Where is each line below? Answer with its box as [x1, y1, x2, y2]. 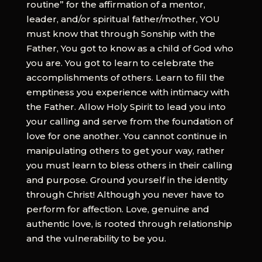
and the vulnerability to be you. [26, 232, 166, 244]
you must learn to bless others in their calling [26, 159, 233, 171]
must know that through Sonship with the [26, 27, 215, 39]
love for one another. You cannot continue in [26, 130, 227, 142]
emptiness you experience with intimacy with [26, 86, 229, 98]
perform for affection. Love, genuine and [26, 203, 209, 215]
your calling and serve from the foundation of [26, 115, 233, 127]
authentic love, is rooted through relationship [26, 218, 232, 229]
